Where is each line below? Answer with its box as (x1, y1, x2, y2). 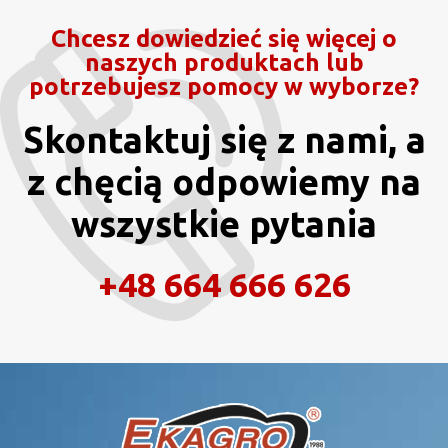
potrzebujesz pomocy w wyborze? (29, 72, 419, 100)
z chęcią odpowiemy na (27, 160, 421, 202)
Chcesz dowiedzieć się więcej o (51, 24, 397, 52)
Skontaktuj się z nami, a (22, 118, 426, 160)
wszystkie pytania (71, 202, 377, 244)
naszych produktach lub (84, 48, 364, 76)
